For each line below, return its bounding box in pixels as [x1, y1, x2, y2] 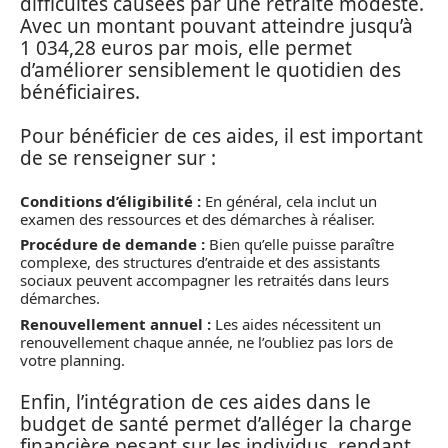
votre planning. [20, 349, 125, 370]
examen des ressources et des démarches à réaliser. [20, 208, 375, 229]
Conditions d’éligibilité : [20, 190, 201, 211]
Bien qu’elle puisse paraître [205, 234, 394, 255]
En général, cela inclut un [201, 190, 377, 211]
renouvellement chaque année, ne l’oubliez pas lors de [20, 331, 393, 352]
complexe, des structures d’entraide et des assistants [20, 252, 380, 273]
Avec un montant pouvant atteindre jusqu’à [20, 12, 413, 39]
